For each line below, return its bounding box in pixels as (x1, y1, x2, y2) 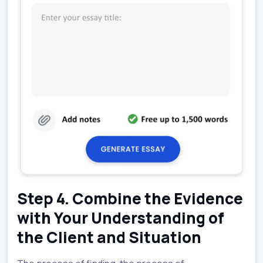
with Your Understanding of (17, 207, 224, 228)
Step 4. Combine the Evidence (17, 187, 243, 209)
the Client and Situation (17, 226, 201, 248)
